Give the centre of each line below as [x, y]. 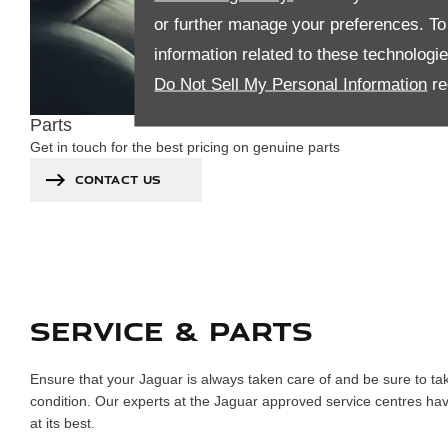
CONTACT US [118, 179]
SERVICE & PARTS [171, 329]
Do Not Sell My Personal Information [291, 83]
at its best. [62, 422]
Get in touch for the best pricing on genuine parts [185, 145]
